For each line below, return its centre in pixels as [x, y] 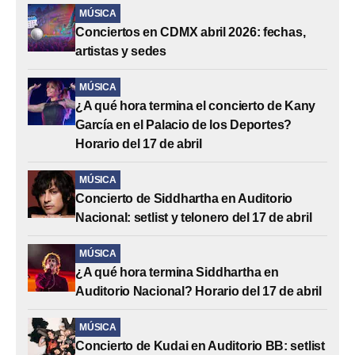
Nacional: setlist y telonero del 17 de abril [194, 217]
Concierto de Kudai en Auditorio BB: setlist [200, 345]
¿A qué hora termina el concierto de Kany [196, 105]
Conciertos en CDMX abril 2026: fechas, [191, 32]
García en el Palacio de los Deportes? [184, 124]
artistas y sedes [121, 51]
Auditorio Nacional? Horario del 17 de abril [198, 291]
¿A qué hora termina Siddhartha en [177, 272]
